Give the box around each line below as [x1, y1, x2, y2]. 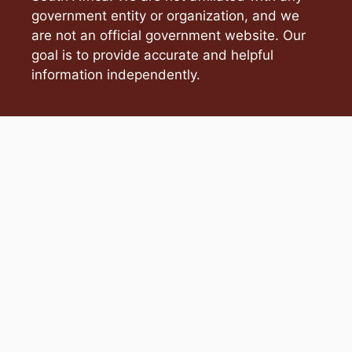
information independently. [31, 66, 200, 82]
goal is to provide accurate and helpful [31, 46, 273, 63]
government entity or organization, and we [31, 7, 299, 24]
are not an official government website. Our [31, 27, 306, 43]
